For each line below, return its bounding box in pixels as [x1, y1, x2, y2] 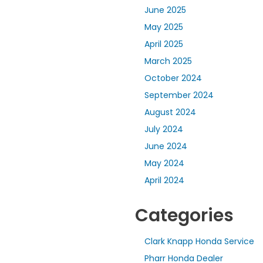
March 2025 [144, 55, 192, 68]
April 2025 [144, 38, 183, 50]
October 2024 [144, 72, 202, 85]
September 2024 [144, 89, 214, 102]
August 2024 [144, 106, 196, 119]
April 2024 [144, 174, 184, 187]
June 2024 [144, 140, 187, 153]
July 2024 [144, 123, 183, 136]
